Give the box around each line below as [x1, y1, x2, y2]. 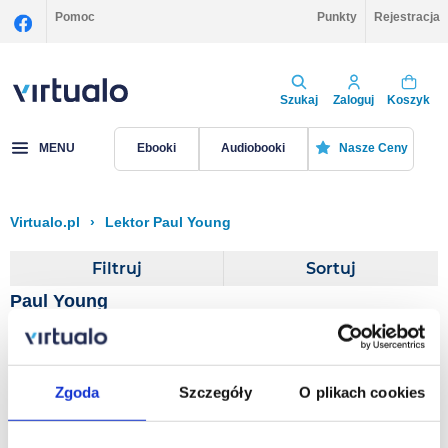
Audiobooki [221, 141, 286, 156]
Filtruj [91, 258, 142, 278]
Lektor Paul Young [105, 214, 231, 230]
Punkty [317, 10, 357, 24]
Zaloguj [333, 92, 374, 107]
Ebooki [136, 141, 176, 156]
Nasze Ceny [338, 141, 408, 156]
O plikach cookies [299, 383, 426, 401]
